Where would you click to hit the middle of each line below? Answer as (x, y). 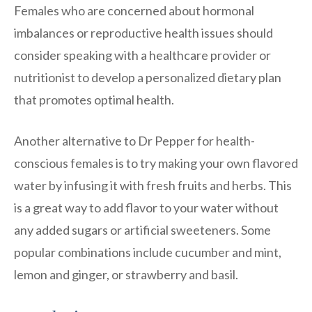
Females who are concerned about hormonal (134, 10)
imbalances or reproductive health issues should (143, 32)
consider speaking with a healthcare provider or (142, 55)
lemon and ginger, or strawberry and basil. (126, 274)
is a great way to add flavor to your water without (146, 207)
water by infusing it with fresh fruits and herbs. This (153, 185)
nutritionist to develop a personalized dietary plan (148, 77)
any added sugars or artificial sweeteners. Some (142, 229)
